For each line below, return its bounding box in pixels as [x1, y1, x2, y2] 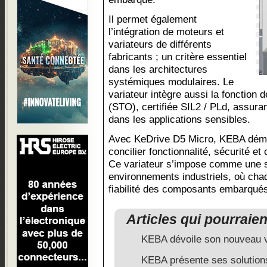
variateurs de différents [108, 38, 212, 50]
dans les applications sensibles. [108, 113, 250, 125]
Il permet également [108, 13, 197, 25]
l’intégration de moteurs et [108, 26, 224, 38]
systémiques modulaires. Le [108, 76, 234, 88]
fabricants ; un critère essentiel [108, 51, 247, 63]
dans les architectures [108, 63, 207, 75]
